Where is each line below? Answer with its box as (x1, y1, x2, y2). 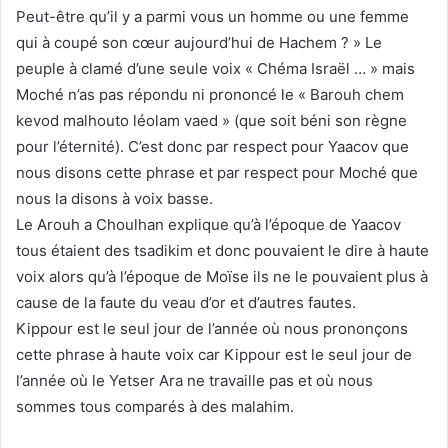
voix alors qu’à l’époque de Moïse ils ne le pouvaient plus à (16, 266, 428, 286)
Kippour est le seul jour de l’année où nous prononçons (16, 318, 408, 338)
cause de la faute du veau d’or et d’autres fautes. (16, 292, 356, 312)
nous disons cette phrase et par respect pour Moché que (16, 162, 418, 182)
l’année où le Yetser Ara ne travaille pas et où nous (16, 370, 373, 390)
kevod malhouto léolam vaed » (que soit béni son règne (16, 110, 407, 130)
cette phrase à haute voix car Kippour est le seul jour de (16, 344, 412, 364)
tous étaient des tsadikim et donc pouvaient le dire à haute (16, 240, 429, 260)
